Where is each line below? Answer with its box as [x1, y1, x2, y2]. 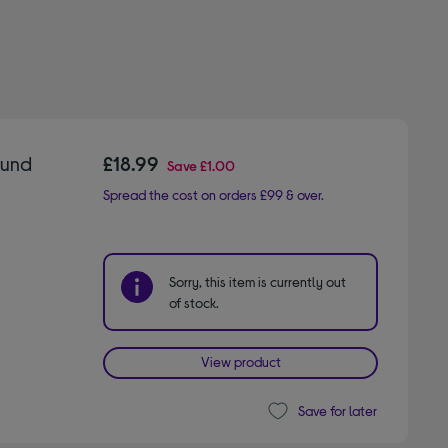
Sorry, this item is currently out [169, 272, 347, 290]
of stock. [169, 293, 220, 311]
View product [200, 352, 281, 370]
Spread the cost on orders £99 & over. [103, 185, 325, 203]
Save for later [297, 402, 377, 420]
